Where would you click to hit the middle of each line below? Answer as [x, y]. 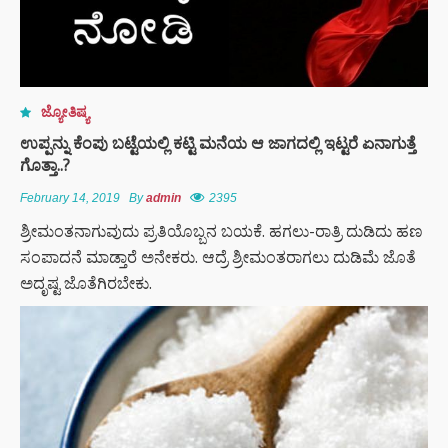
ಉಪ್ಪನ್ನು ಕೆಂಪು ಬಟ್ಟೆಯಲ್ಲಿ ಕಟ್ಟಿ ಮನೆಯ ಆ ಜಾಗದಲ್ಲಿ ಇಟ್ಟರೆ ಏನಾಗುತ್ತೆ [218, 142]
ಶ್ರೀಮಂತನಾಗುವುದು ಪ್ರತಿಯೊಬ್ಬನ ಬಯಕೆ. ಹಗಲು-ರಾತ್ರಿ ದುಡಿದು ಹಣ [221, 230]
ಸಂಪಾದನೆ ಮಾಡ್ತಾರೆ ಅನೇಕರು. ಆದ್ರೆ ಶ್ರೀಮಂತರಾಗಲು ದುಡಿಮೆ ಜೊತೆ [218, 256]
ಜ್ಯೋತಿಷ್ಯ [65, 111]
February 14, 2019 [70, 197]
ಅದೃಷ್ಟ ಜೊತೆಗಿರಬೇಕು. [86, 282]
